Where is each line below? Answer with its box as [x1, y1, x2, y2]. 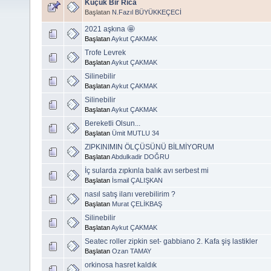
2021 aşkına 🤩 [85, 24, 134, 33]
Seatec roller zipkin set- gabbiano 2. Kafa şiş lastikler [85, 237, 258, 246]
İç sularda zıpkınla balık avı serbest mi [85, 166, 209, 175]
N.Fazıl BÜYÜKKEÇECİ [112, 8, 181, 16]
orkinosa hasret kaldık [85, 260, 157, 269]
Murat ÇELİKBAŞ [112, 200, 162, 207]
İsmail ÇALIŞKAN [112, 176, 163, 184]
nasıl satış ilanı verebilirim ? [85, 189, 175, 198]
